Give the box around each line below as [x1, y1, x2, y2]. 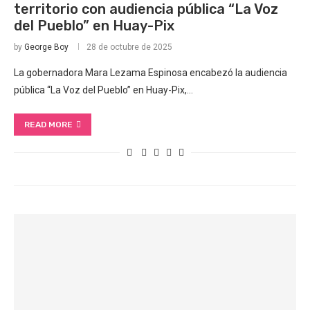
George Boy [24, 42, 69, 53]
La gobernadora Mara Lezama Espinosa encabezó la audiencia [14, 67, 287, 79]
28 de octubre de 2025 [86, 42, 172, 53]
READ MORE [24, 120, 73, 130]
